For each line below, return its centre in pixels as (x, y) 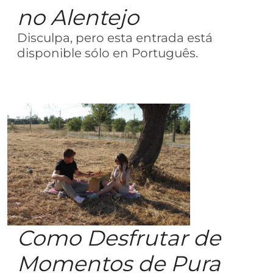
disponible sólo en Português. (108, 53)
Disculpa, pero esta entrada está (115, 38)
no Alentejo (78, 17)
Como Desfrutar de (119, 238)
